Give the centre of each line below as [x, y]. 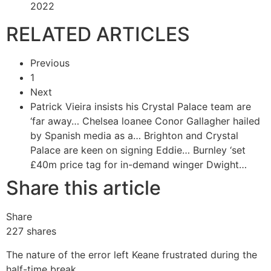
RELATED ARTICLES [98, 34]
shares [40, 231]
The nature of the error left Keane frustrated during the [132, 254]
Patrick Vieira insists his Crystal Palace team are [141, 107]
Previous [50, 63]
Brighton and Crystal [191, 136]
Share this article [83, 188]
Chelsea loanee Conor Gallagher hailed [171, 121]
